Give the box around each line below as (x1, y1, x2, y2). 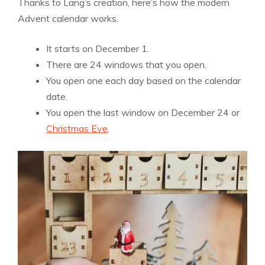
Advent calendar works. (18, 12, 118, 25)
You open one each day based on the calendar (46, 75, 241, 87)
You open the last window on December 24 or (46, 106, 240, 119)
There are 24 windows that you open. (46, 59, 206, 71)
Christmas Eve (46, 122, 108, 135)
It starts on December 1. (46, 43, 149, 55)
